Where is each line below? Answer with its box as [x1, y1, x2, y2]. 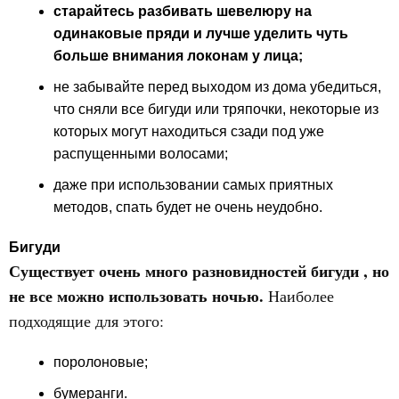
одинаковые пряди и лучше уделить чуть [53, 26, 348, 41]
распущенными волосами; [53, 146, 228, 161]
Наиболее [268, 285, 334, 306]
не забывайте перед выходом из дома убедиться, [53, 79, 381, 94]
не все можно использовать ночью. [9, 284, 268, 307]
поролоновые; [53, 354, 148, 370]
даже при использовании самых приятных [53, 177, 333, 192]
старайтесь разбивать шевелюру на [53, 4, 312, 19]
